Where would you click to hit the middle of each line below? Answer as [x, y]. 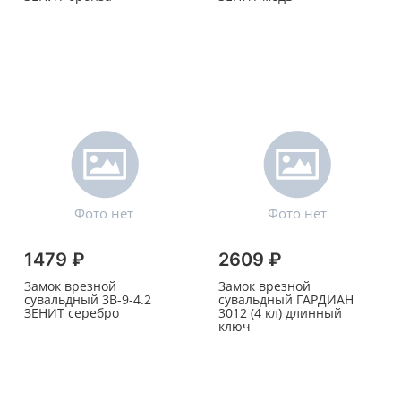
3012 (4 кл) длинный [280, 313]
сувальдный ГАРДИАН [286, 300]
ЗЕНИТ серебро [72, 313]
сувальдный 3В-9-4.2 [88, 300]
